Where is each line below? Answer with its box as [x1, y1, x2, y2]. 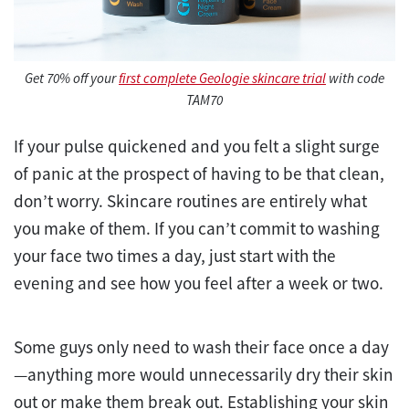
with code [326, 69, 384, 88]
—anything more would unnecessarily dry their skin [14, 363, 393, 386]
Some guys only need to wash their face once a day [14, 336, 389, 359]
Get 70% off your [25, 69, 119, 88]
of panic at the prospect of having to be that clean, [14, 163, 384, 185]
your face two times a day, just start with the [14, 245, 336, 267]
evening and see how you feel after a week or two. [14, 272, 387, 295]
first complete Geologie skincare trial [119, 69, 326, 88]
